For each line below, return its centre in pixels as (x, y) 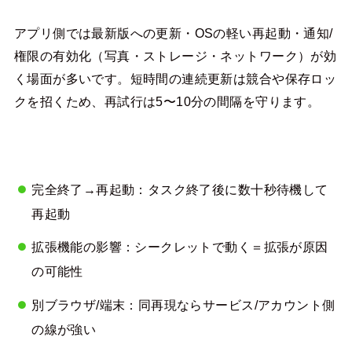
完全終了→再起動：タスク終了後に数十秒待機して (180, 189)
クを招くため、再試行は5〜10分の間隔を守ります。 (167, 101)
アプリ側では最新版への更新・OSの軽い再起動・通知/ (173, 33)
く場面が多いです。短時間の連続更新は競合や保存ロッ (175, 78)
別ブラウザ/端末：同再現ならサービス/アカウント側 (183, 304)
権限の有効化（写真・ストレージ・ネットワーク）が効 (175, 55)
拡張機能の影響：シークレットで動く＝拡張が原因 (180, 247)
